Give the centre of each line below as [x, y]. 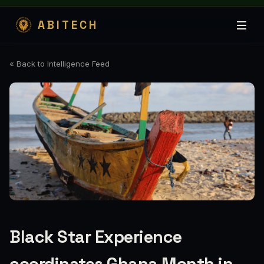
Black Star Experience [96, 237]
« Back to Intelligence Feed [60, 64]
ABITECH [68, 25]
